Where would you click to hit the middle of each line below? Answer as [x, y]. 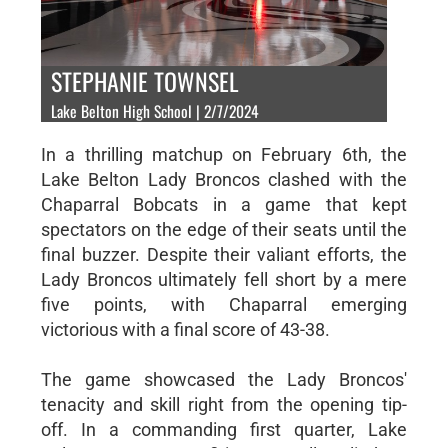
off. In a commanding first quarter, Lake [224, 429]
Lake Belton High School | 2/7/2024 [154, 110]
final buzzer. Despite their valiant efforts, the [224, 254]
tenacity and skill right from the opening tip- [224, 404]
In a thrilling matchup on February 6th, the [224, 154]
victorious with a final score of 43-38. [185, 329]
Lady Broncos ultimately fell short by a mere [224, 279]
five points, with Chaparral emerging [224, 304]
